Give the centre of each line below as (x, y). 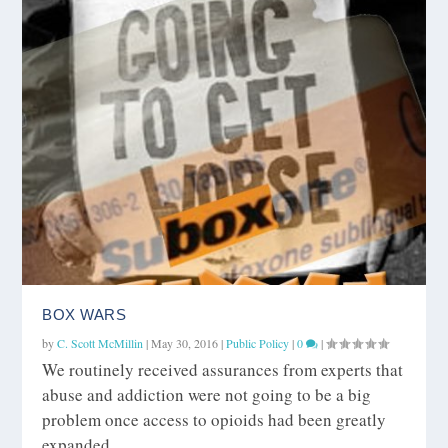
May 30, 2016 (185, 343)
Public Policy (258, 343)
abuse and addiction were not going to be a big (207, 395)
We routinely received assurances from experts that (223, 370)
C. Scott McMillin (100, 343)
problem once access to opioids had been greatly (214, 420)
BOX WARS (84, 315)
